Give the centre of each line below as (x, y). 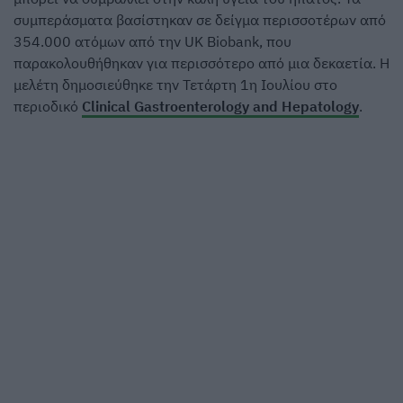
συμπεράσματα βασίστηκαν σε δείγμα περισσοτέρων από (200, 20)
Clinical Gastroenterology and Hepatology (220, 107)
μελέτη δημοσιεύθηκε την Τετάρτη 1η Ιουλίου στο (175, 85)
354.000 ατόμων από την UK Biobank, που (152, 42)
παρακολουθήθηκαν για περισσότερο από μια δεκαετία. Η (201, 63)
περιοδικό (48, 107)
